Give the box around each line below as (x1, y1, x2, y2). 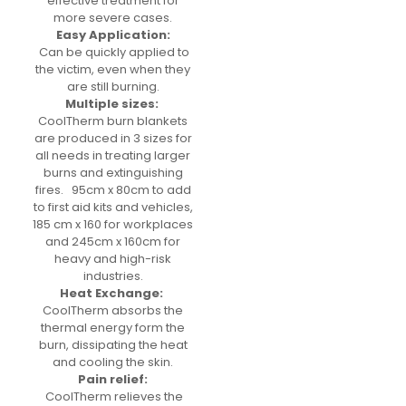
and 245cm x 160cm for (45, 232, 181, 250)
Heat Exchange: (60, 284, 167, 302)
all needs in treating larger (35, 146, 191, 164)
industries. (82, 266, 143, 285)
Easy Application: (55, 25, 170, 43)
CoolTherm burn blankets (38, 111, 188, 130)
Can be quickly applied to (36, 43, 190, 61)
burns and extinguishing (43, 163, 183, 181)
